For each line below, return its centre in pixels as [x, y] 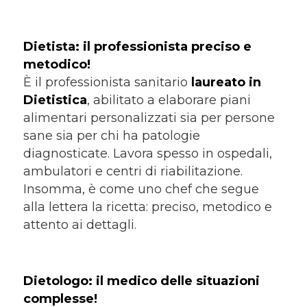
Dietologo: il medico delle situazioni [141, 281]
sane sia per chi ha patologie [111, 135]
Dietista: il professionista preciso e [137, 46]
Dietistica [55, 100]
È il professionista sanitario [107, 82]
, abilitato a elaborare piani [169, 100]
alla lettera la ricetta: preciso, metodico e [147, 207]
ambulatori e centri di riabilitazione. [133, 171]
